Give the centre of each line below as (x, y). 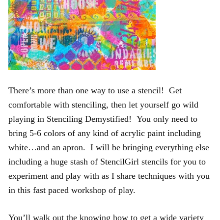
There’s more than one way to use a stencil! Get (95, 90)
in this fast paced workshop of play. (72, 190)
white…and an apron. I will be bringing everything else (109, 147)
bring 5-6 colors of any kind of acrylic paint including (105, 133)
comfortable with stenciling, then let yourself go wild (103, 104)
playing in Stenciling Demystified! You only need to (103, 119)
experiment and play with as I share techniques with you (109, 176)
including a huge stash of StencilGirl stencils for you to (107, 161)
